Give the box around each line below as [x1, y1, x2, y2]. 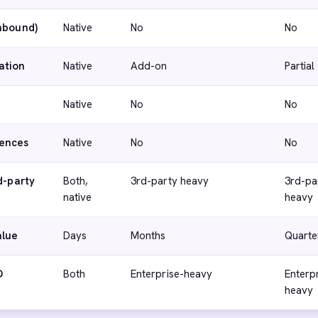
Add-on [131, 59, 168, 73]
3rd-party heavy [131, 174, 209, 188]
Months [131, 229, 166, 243]
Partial [285, 59, 315, 73]
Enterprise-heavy [131, 267, 213, 281]
